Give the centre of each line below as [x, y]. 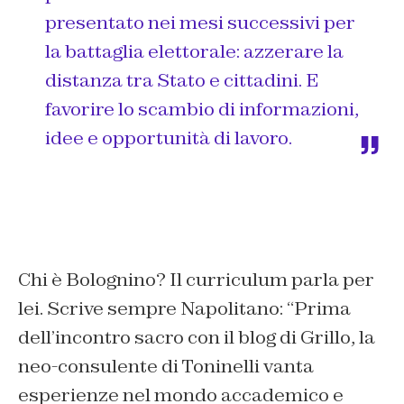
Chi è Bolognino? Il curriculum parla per [196, 280]
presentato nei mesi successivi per [200, 23]
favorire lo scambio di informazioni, [202, 110]
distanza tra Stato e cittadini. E [182, 81]
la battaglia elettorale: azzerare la [194, 52]
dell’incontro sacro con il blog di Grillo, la [197, 338]
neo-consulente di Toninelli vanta [166, 367]
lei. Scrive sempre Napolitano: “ [156, 309]
